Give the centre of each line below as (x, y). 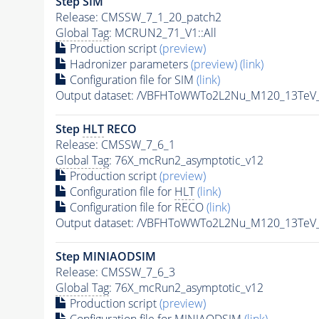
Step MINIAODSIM (105, 257)
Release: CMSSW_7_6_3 (115, 272)
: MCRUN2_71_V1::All (162, 33)
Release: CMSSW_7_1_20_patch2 (138, 17)
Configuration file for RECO (136, 208)
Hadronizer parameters (129, 64)
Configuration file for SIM (131, 80)
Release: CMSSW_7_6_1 (115, 145)
